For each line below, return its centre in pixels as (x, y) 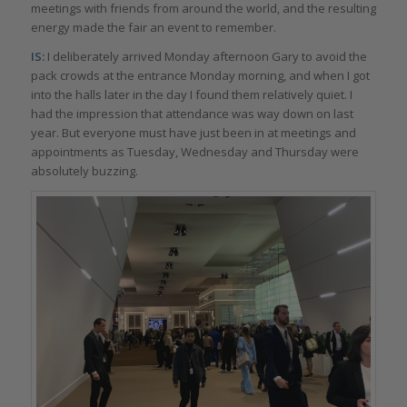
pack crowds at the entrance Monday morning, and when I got (200, 75)
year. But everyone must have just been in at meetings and (193, 132)
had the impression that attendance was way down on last (192, 113)
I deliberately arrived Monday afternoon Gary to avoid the (205, 56)
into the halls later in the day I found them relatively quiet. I (191, 94)
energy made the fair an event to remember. (153, 27)
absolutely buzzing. (84, 170)
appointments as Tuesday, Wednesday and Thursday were (194, 151)
